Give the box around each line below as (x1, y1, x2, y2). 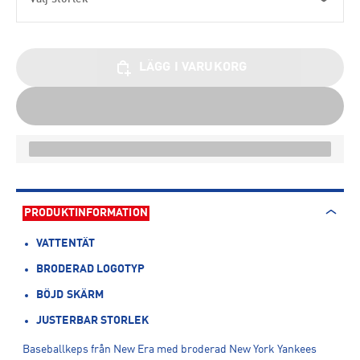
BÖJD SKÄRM (36, 289, 104, 301)
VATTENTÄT (36, 238, 95, 249)
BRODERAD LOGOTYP (36, 264, 145, 275)
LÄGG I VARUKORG (138, 61, 247, 74)
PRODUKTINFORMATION (24, 207, 148, 219)
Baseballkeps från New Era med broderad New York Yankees (22, 344, 317, 355)
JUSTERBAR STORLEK (36, 315, 149, 326)
